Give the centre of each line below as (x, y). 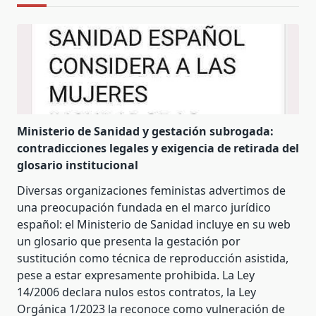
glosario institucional (78, 165)
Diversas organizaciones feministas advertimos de (151, 191)
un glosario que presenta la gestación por (129, 242)
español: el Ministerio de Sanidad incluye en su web (154, 225)
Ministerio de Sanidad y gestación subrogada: (145, 132)
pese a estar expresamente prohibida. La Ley (136, 275)
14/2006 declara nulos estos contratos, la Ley (136, 292)
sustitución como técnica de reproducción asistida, (153, 259)
